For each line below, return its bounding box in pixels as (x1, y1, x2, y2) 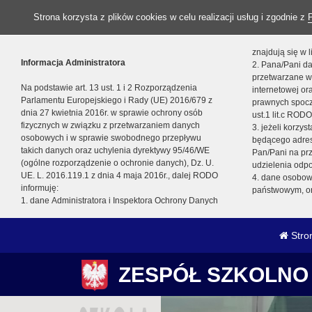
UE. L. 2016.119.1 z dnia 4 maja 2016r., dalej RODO (21, 171, 218, 180)
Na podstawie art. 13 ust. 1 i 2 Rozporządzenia (21, 83, 197, 93)
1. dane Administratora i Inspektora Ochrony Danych (21, 196, 218, 205)
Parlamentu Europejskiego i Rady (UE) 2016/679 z (21, 95, 212, 105)
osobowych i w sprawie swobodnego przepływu (21, 133, 201, 143)
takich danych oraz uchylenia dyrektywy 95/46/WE (21, 146, 210, 155)
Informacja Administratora (21, 58, 125, 68)
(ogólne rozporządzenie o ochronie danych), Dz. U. (21, 158, 214, 168)
